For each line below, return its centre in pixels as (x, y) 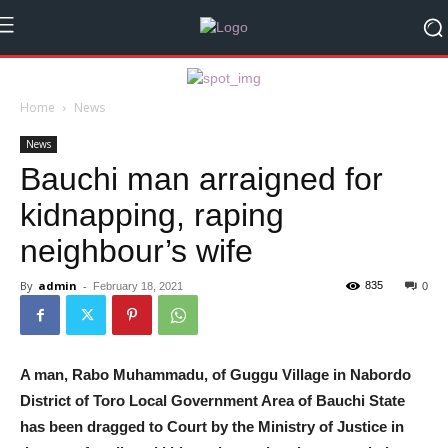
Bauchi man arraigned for (201, 179)
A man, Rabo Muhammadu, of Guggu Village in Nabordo (215, 374)
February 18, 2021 (138, 286)
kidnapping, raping (152, 215)
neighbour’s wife (136, 251)
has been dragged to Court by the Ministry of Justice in (212, 426)
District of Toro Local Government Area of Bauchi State (212, 400)
